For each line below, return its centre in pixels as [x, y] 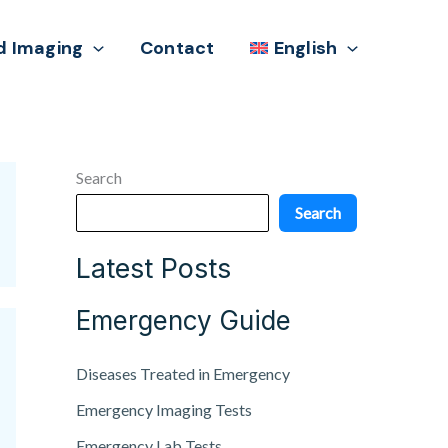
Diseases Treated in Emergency [183, 374]
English [305, 48]
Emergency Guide [183, 321]
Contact [177, 48]
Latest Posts [153, 269]
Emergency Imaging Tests [164, 410]
